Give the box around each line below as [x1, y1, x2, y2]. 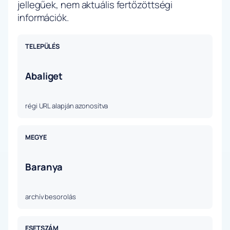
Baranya [25, 160, 63, 174]
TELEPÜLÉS [25, 42, 60, 51]
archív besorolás [25, 192, 76, 202]
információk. [17, 11, 69, 25]
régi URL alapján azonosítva [25, 101, 108, 111]
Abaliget [25, 69, 63, 83]
